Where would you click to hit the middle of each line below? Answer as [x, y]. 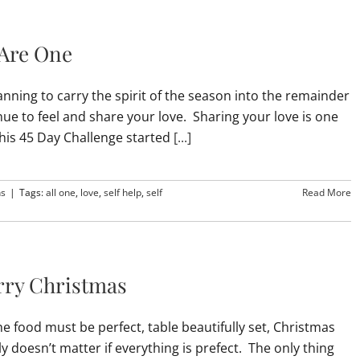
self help [123, 192]
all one [61, 192]
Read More [326, 192]
